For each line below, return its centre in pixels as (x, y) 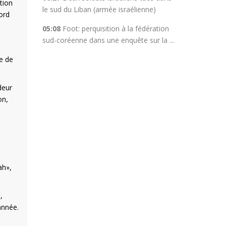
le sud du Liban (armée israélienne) (99, 9)
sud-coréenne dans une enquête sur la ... (108, 40)
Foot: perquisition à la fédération (116, 29)
